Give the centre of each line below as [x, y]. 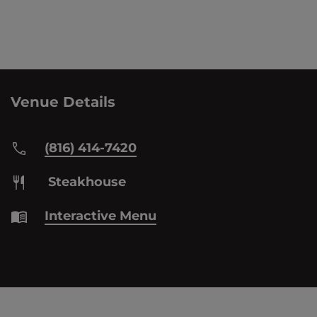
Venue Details [63, 102]
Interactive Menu [100, 215]
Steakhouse [85, 181]
